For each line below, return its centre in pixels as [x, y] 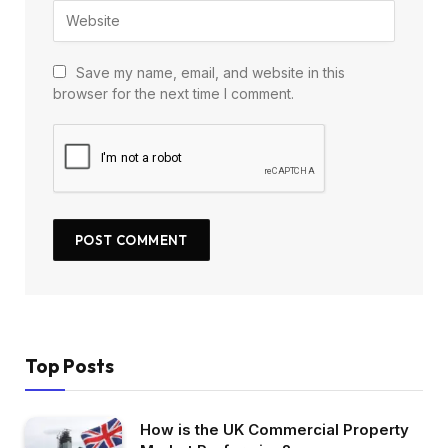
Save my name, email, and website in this [210, 72]
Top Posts [69, 365]
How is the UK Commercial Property [274, 429]
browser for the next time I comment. [173, 93]
